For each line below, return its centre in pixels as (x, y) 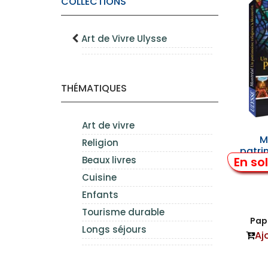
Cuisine (99, 177)
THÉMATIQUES (94, 88)
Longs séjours (114, 229)
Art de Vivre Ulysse (124, 39)
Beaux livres (109, 160)
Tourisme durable (123, 212)
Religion (100, 143)
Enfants (100, 195)
